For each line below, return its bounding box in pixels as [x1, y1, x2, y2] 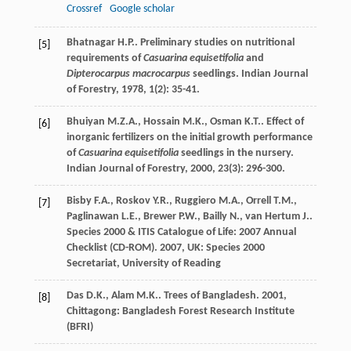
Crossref [66, 2, 102, 15]
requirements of [66, 52, 143, 64]
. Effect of [260, 115, 304, 128]
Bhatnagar [66, 36, 115, 49]
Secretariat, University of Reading [66, 257, 221, 270]
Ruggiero [174, 194, 216, 207]
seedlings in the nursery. [178, 147, 294, 159]
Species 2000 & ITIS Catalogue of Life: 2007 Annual [66, 226, 296, 238]
